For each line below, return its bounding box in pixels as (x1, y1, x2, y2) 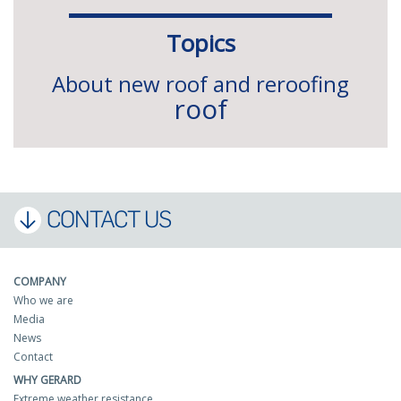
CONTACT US (47, 204, 171, 234)
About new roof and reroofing (52, 68, 349, 98)
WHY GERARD (13, 371, 81, 388)
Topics (166, 26, 235, 59)
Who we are (13, 292, 73, 308)
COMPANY (13, 273, 66, 289)
